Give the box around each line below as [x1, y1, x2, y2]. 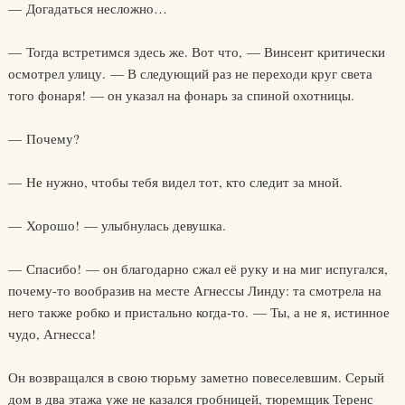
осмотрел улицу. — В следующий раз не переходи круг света [7, 64, 372, 82]
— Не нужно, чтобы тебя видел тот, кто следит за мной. [7, 173, 343, 191]
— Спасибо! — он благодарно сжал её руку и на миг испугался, [7, 259, 388, 278]
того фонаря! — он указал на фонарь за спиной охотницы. [7, 86, 354, 104]
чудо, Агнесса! [7, 325, 96, 343]
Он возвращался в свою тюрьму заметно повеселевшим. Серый [7, 368, 384, 386]
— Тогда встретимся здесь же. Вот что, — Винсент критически [7, 42, 385, 61]
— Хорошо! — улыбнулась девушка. [7, 216, 226, 234]
